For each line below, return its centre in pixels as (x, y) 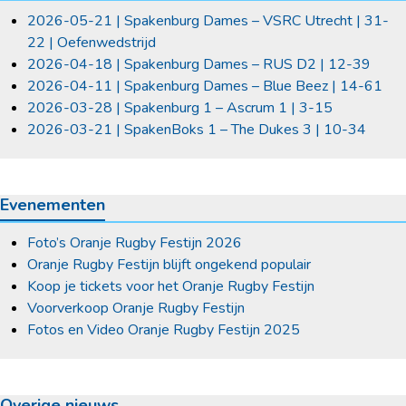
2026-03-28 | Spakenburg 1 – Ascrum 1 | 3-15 (180, 107)
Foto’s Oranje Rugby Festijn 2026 (135, 242)
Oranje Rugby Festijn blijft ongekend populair (169, 264)
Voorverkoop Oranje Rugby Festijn (136, 308)
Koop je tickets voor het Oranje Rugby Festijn (171, 286)
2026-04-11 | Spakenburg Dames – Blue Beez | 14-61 (205, 86)
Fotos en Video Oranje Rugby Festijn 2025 (164, 329)
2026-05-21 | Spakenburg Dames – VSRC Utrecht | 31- (208, 20)
